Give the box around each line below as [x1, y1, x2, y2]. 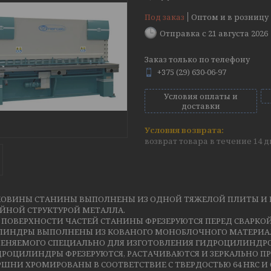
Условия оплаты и [163, 91, 238, 102]
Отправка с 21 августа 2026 [160, 27, 268, 39]
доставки [181, 100, 220, 111]
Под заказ [145, 11, 184, 22]
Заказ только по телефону [145, 54, 250, 65]
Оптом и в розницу [191, 11, 269, 22]
